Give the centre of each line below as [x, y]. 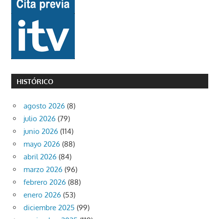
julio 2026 [40, 118]
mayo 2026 [42, 144]
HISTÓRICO [35, 81]
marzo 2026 [43, 169]
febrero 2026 [45, 182]
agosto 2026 [44, 106]
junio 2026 [41, 131]
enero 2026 [42, 195]
